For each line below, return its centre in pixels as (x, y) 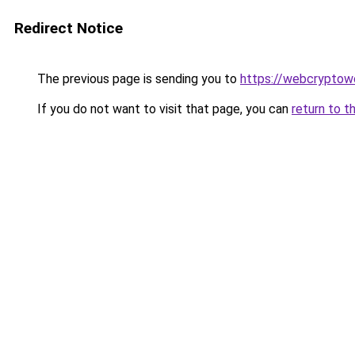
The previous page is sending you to (137, 79)
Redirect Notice (69, 28)
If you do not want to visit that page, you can (163, 109)
